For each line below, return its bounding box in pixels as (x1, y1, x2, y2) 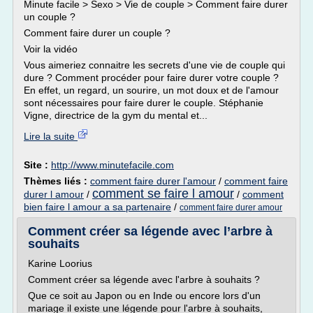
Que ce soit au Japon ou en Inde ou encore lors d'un (28, 290, 261, 301)
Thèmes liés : (24, 175, 90, 187)
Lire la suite (24, 131, 78, 142)
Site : (24, 159, 51, 170)
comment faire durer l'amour (90, 175, 216, 187)
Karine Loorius (28, 258, 92, 269)
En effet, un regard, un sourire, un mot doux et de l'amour (24, 85, 279, 96)
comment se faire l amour (92, 187, 234, 201)
